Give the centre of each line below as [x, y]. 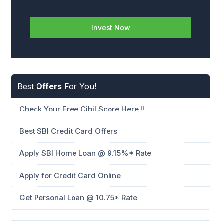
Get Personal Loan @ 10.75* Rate [78, 198]
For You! [79, 86]
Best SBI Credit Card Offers [68, 131]
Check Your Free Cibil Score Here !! [82, 109]
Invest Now [110, 27]
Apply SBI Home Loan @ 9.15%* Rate [85, 153]
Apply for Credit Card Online [70, 175]
